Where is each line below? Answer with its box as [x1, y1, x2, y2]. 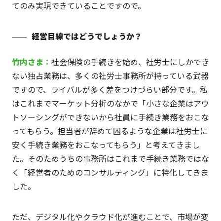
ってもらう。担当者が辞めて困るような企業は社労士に [11, 125, 208, 137]
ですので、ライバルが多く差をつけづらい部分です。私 [11, 83, 208, 96]
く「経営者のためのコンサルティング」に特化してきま [11, 166, 209, 179]
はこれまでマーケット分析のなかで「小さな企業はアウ [11, 97, 209, 110]
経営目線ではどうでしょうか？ [31, 30, 142, 42]
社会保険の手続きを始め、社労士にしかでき [51, 56, 209, 68]
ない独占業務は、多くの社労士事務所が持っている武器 [11, 70, 209, 82]
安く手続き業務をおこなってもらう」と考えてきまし [11, 139, 200, 151]
